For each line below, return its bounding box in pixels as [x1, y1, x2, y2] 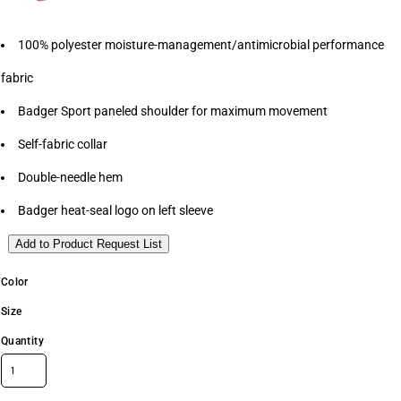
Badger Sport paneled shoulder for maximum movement [18, 104, 328, 118]
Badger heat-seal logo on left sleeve [18, 203, 213, 218]
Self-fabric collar [18, 137, 107, 151]
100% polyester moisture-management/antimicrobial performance [18, 38, 384, 52]
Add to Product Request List [15, 237, 162, 251]
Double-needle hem [18, 170, 123, 184]
